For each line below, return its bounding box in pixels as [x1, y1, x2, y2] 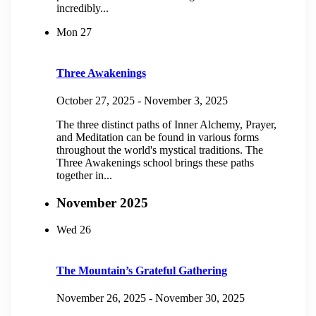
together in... [56, 169, 112, 182]
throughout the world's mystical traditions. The [56, 144, 263, 157]
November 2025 [56, 195, 148, 210]
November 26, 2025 [56, 291, 146, 304]
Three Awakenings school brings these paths [56, 157, 254, 169]
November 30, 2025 [155, 291, 245, 304]
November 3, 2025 [144, 95, 228, 107]
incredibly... [56, 2, 109, 15]
